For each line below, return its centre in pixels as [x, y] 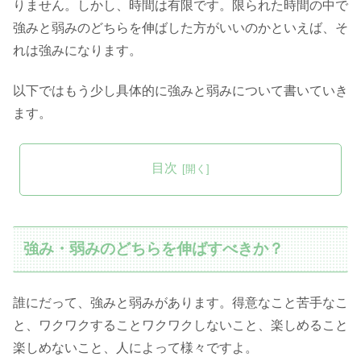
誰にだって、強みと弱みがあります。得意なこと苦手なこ [180, 303]
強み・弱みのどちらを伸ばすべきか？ [154, 249]
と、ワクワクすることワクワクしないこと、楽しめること [180, 326]
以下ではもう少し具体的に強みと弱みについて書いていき [180, 91]
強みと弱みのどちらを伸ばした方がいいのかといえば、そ [180, 27]
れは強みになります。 [77, 50]
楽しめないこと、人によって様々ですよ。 [135, 348]
